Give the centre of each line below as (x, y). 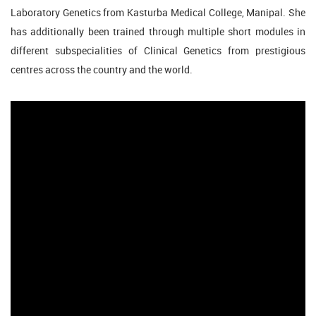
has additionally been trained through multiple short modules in (158, 32)
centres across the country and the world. (102, 71)
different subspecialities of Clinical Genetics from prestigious (158, 51)
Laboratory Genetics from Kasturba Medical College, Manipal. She (158, 13)
